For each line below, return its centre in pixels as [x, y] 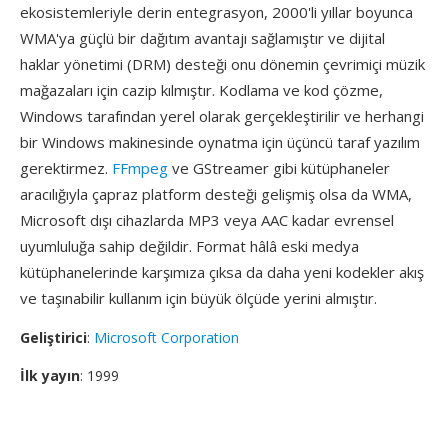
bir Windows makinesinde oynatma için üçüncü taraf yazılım [220, 142]
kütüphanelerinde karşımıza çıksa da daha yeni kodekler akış [222, 272]
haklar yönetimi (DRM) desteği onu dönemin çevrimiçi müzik [222, 64]
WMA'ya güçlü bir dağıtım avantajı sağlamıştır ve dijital [202, 38]
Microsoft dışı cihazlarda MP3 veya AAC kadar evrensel [207, 220]
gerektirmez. [66, 168]
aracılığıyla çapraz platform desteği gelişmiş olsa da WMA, [216, 194]
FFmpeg [140, 168]
